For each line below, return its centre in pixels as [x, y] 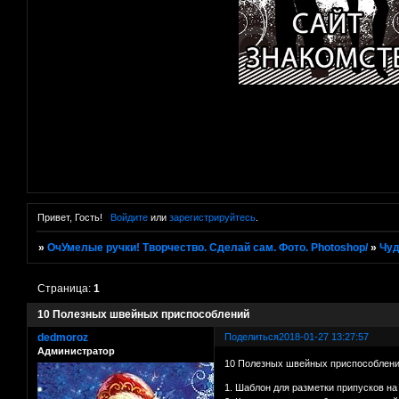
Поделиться [252, 337]
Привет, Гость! [70, 218]
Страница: [66, 289]
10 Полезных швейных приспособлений [143, 315]
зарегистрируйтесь [212, 218]
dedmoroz [63, 338]
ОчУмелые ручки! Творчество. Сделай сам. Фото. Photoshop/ [208, 248]
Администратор [76, 351]
